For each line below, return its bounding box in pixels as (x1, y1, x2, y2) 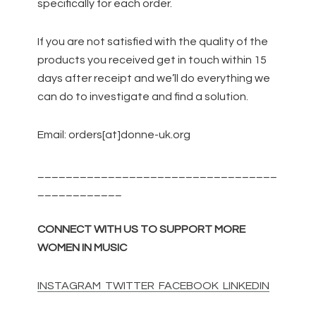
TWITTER (101, 280, 155, 292)
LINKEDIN (219, 280, 270, 292)
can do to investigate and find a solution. (37, 91, 249, 103)
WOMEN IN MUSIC (37, 242, 128, 254)
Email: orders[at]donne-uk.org (37, 129, 191, 141)
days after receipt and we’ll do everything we (37, 73, 271, 85)
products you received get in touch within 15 (37, 54, 267, 66)
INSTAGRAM (37, 280, 102, 292)
